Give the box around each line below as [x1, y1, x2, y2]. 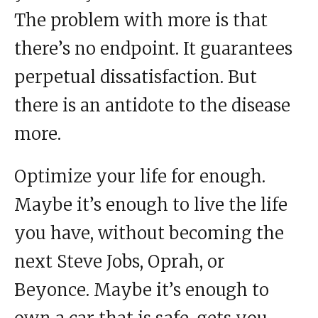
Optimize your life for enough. [14, 165, 265, 187]
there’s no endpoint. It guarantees [14, 37, 292, 60]
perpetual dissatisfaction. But [14, 65, 257, 88]
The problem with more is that [14, 9, 268, 31]
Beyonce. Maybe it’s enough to [14, 278, 269, 301]
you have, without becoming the [14, 221, 284, 244]
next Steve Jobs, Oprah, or [14, 250, 225, 273]
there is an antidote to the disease [14, 94, 290, 116]
